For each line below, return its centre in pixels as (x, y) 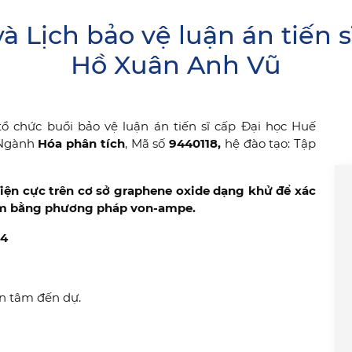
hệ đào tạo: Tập (269, 144)
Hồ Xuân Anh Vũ (176, 65)
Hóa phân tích (81, 144)
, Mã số (147, 144)
